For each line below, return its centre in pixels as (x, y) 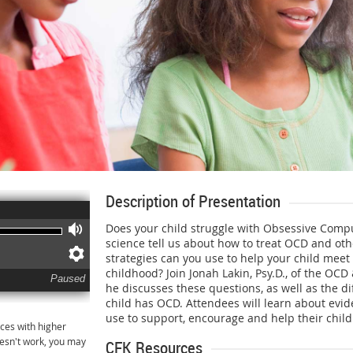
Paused (67, 279)
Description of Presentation (193, 201)
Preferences (127, 255)
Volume (110, 230)
